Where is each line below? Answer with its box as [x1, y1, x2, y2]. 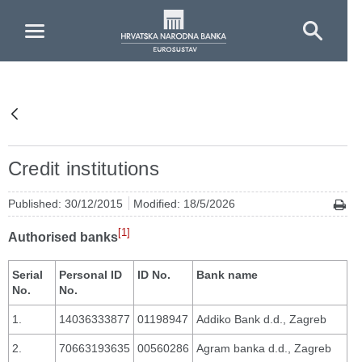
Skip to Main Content [6, 8, 125, 22]
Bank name [196, 268, 258, 281]
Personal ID [59, 268, 122, 281]
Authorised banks [8, 230, 118, 244]
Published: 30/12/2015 [8, 197, 126, 210]
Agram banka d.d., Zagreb [196, 342, 331, 355]
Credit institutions [8, 158, 159, 179]
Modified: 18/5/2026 [133, 197, 235, 210]
